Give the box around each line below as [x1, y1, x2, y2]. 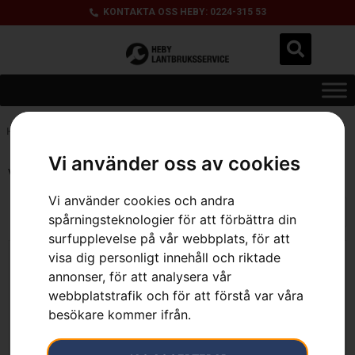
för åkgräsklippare [212, 125, 305, 138]
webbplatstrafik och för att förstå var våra [48, 288, 304, 304]
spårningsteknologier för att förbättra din [48, 212, 297, 228]
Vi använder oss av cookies [48, 152, 301, 176]
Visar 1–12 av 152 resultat [8, 166, 155, 182]
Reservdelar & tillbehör [94, 125, 202, 138]
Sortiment [38, 125, 84, 138]
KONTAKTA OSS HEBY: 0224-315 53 [103, 6, 267, 17]
